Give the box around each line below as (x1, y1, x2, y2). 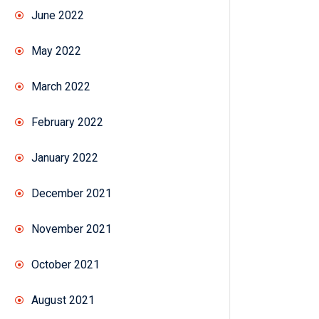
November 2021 (31, 222, 112, 236)
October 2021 (31, 258, 100, 272)
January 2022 (31, 151, 98, 165)
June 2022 (31, 9, 84, 23)
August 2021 (31, 293, 95, 308)
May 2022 (31, 44, 81, 58)
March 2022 (31, 80, 90, 94)
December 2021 (31, 187, 112, 201)
